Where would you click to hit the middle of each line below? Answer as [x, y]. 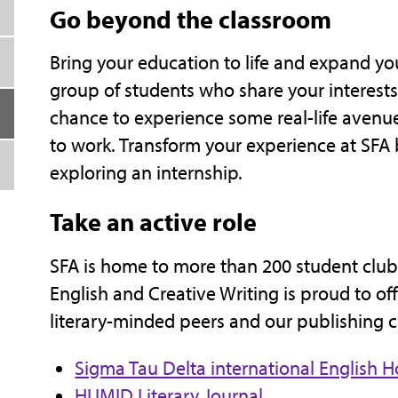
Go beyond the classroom [190, 19]
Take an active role [153, 222]
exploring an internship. [146, 173]
